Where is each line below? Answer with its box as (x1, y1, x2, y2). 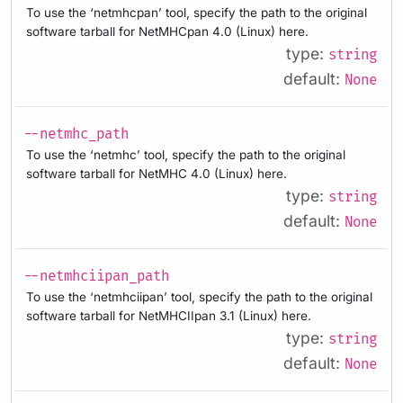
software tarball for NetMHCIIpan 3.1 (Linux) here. (26, 308, 311, 323)
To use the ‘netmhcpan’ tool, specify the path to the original (26, 5, 367, 21)
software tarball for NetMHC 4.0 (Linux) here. (26, 166, 287, 182)
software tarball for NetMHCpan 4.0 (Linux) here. (26, 24, 309, 40)
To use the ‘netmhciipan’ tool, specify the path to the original (26, 289, 372, 304)
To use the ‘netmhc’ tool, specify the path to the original (26, 148, 345, 163)
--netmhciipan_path (23, 267, 169, 285)
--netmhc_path (23, 126, 129, 144)
